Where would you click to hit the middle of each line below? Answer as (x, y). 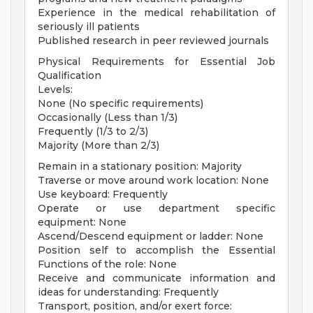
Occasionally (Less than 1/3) (108, 118)
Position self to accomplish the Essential (156, 250)
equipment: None (82, 223)
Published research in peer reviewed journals (153, 41)
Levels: (55, 90)
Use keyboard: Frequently (103, 195)
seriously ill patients (89, 27)
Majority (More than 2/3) (99, 146)
